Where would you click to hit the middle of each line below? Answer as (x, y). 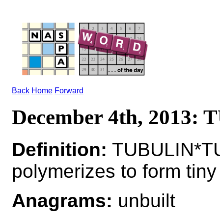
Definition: (59, 149)
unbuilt (144, 200)
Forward (69, 91)
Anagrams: (62, 200)
